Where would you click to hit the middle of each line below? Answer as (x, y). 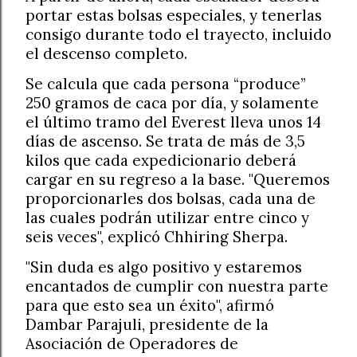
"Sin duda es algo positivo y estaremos (164, 267)
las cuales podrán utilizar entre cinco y (167, 218)
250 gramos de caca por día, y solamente (172, 103)
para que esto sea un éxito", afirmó (150, 306)
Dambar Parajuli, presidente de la (147, 325)
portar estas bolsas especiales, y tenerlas (174, 16)
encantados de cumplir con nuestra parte (177, 286)
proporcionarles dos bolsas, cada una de (171, 199)
